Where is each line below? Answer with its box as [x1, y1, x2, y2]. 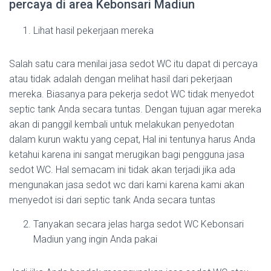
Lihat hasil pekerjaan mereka [33, 25, 154, 36]
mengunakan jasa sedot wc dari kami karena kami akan [9, 179, 244, 191]
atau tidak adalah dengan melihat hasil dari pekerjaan [9, 73, 232, 85]
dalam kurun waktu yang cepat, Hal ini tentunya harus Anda [9, 134, 255, 145]
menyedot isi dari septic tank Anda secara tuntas [9, 194, 215, 206]
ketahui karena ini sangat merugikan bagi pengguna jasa [9, 149, 244, 160]
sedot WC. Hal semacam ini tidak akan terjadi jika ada [9, 164, 235, 175]
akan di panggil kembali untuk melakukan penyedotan [9, 119, 234, 130]
